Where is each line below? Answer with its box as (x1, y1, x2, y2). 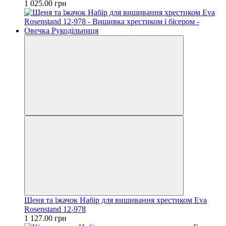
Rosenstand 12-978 (24, 204, 86, 213)
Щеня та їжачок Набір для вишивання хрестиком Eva (24, 195, 207, 204)
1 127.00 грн (24, 213, 67, 222)
